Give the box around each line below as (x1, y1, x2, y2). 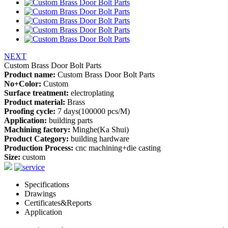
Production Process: (4, 144, 73, 152)
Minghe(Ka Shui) (70, 125, 129, 134)
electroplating (69, 89, 114, 97)
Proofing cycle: (4, 107, 55, 116)
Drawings (24, 189, 56, 198)
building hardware (69, 134, 129, 143)
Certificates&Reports (24, 198, 92, 207)
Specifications (24, 180, 69, 189)
